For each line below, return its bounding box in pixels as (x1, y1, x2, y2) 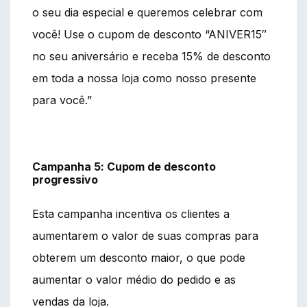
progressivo (32, 172, 98, 186)
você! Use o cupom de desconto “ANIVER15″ (32, 27, 267, 41)
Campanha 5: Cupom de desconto (32, 159, 216, 173)
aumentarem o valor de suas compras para (32, 228, 258, 243)
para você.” (32, 93, 92, 107)
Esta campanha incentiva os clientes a (32, 206, 230, 221)
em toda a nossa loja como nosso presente (32, 71, 256, 85)
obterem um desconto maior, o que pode (32, 250, 245, 265)
